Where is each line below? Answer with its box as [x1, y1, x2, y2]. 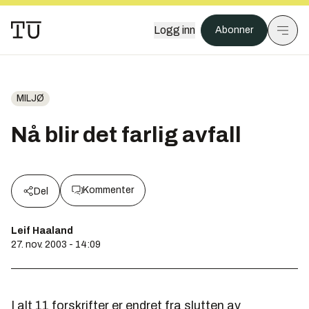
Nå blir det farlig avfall [11, 123, 241, 147]
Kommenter [83, 185, 134, 195]
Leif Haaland [11, 226, 73, 236]
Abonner [215, 25, 253, 35]
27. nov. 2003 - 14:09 [11, 239, 101, 250]
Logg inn [154, 24, 195, 36]
